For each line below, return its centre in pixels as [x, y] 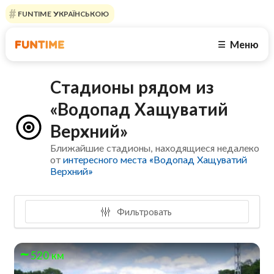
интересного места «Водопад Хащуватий [155, 160]
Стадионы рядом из [132, 87]
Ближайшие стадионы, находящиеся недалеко [155, 148]
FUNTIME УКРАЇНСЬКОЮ [62, 14]
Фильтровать [143, 211]
